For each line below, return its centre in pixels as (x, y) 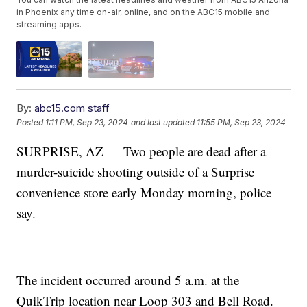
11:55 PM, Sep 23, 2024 (242, 123)
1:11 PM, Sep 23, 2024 (87, 123)
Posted (31, 123)
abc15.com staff (72, 108)
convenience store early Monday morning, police (144, 192)
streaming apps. (49, 25)
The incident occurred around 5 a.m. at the (128, 280)
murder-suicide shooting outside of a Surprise (136, 171)
